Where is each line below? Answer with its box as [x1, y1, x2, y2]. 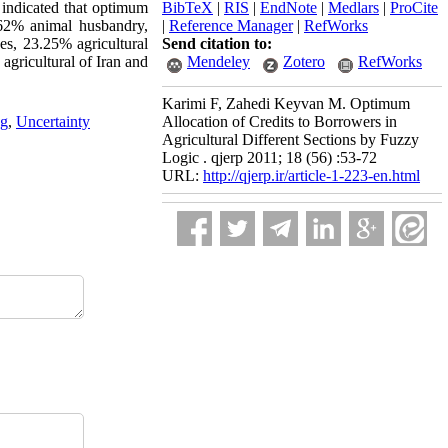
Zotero [283, 53, 325, 70]
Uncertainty [16, 113, 90, 130]
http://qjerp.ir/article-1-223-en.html [203, 167, 420, 184]
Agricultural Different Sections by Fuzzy [162, 131, 419, 148]
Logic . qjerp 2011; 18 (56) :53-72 [162, 149, 377, 166]
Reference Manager [169, 17, 293, 34]
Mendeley [187, 53, 250, 70]
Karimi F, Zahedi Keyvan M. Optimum [162, 95, 410, 112]
